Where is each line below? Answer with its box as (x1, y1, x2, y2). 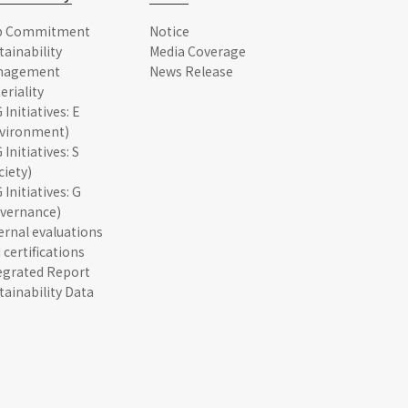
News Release (149, 62, 233, 80)
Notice (149, 22, 189, 40)
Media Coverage (149, 42, 246, 60)
